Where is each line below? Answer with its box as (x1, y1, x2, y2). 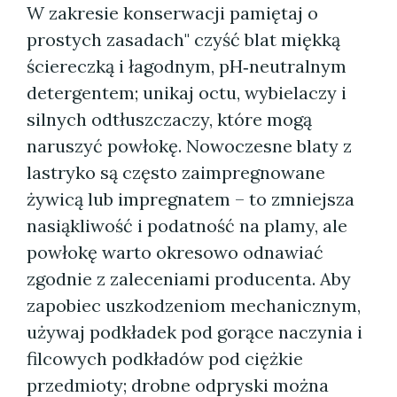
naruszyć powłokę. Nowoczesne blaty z (27, 135, 352, 157)
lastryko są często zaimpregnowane (27, 161, 325, 183)
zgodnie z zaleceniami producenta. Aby (27, 268, 351, 290)
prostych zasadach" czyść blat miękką (27, 28, 340, 51)
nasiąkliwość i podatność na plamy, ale (27, 214, 347, 237)
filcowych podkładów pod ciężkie (27, 347, 303, 370)
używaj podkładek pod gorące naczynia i (27, 321, 362, 343)
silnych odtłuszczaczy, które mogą (27, 108, 312, 130)
